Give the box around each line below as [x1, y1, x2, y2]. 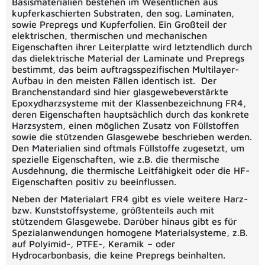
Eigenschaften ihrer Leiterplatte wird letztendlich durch [12, 41, 252, 52]
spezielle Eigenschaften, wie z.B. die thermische [12, 153, 219, 164]
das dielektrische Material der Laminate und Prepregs [12, 52, 244, 63]
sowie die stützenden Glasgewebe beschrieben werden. [12, 131, 252, 142]
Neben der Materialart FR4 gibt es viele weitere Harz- [12, 193, 248, 205]
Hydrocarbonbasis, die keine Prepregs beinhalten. [12, 250, 225, 261]
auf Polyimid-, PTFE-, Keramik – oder [12, 238, 175, 250]
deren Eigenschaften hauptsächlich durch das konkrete [12, 108, 249, 119]
